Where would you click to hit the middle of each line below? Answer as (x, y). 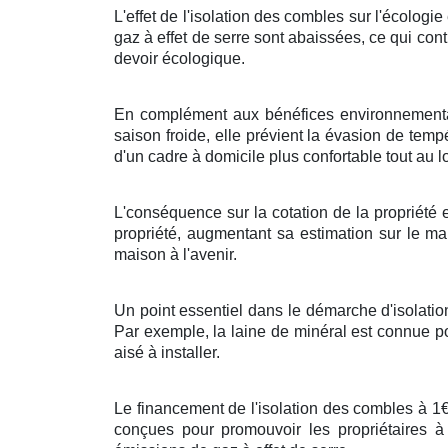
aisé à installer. (167, 352)
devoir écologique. (179, 58)
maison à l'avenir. (175, 254)
